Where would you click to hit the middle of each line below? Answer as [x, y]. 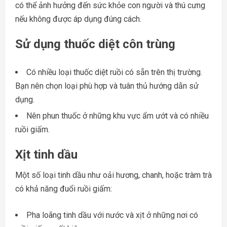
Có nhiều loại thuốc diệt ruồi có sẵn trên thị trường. [114, 72]
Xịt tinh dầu [46, 154]
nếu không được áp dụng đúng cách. [78, 19]
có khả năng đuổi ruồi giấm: [64, 188]
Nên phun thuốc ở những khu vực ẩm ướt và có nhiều [118, 116]
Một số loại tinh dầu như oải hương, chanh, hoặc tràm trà [113, 175]
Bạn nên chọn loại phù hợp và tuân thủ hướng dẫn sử [107, 86]
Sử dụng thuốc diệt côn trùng [95, 44]
